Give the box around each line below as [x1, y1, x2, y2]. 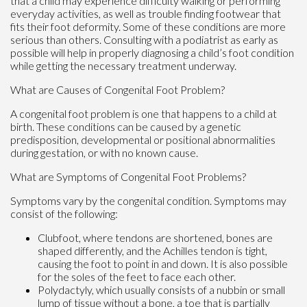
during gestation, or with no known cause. [10, 145, 198, 159]
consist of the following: [10, 206, 118, 220]
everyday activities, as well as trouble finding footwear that [10, 6, 281, 20]
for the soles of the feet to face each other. [38, 269, 236, 283]
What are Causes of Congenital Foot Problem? [10, 82, 225, 96]
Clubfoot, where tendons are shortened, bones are [38, 230, 273, 244]
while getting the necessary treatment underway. [10, 58, 236, 72]
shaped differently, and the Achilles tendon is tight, [38, 243, 267, 257]
